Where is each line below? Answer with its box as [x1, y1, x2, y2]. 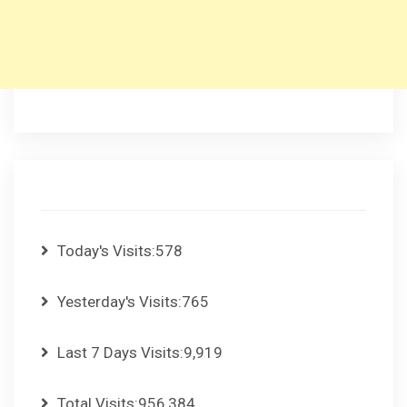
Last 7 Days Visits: [57, 343, 184, 362]
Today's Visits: [57, 242, 155, 261]
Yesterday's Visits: [57, 293, 182, 312]
